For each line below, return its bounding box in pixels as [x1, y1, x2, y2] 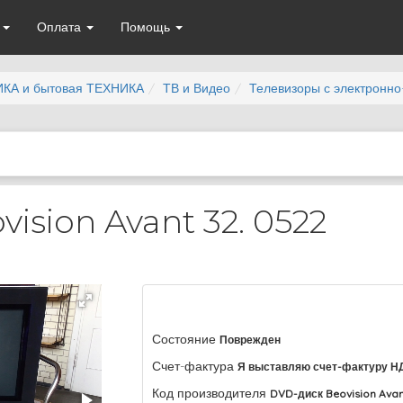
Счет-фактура [152, 358, 235, 374]
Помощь [120, 19, 174, 35]
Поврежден [219, 333, 282, 346]
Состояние [152, 331, 217, 347]
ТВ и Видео [163, 80, 230, 96]
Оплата [36, 19, 85, 35]
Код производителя [152, 385, 267, 401]
